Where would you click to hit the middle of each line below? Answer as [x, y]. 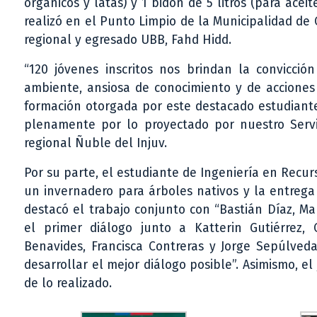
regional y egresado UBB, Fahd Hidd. [128, 40]
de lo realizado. [68, 283]
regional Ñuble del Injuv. [96, 143]
